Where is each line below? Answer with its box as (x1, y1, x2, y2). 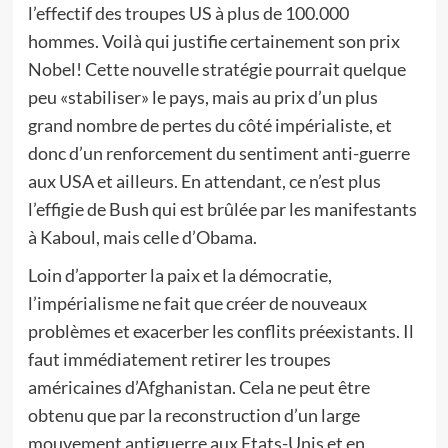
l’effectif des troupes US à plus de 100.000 (27, 2, 349, 24)
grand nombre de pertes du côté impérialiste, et (27, 114, 392, 136)
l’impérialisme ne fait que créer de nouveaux (27, 292, 367, 314)
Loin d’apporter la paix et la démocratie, (27, 264, 332, 286)
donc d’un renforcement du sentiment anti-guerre (27, 142, 410, 164)
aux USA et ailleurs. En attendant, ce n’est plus (27, 170, 381, 192)
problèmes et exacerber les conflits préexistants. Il (27, 320, 414, 342)
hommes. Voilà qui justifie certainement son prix (27, 30, 400, 52)
